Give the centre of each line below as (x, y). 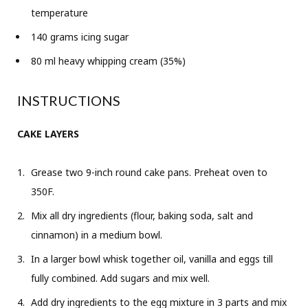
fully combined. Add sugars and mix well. (120, 278)
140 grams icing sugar (80, 36)
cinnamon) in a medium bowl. (97, 234)
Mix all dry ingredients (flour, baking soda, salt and (142, 215)
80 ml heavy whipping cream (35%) (108, 60)
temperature (59, 12)
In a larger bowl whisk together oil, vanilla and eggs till (152, 258)
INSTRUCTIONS (69, 100)
